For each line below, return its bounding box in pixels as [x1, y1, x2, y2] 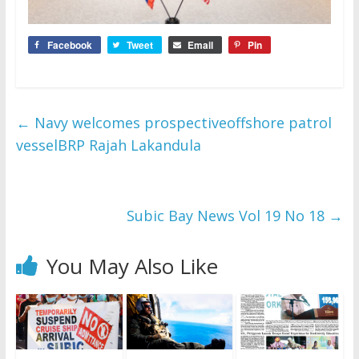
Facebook [46, 37, 92, 52]
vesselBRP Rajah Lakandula [15, 135, 201, 155]
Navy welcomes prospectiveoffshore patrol [30, 112, 332, 132]
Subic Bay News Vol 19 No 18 [127, 205, 329, 225]
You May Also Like [46, 251, 218, 280]
